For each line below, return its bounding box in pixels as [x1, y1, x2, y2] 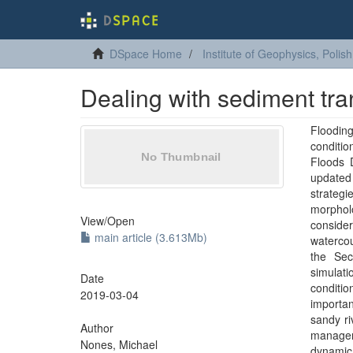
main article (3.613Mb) [91, 229, 207, 245]
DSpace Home [110, 46, 182, 61]
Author [80, 320, 113, 336]
